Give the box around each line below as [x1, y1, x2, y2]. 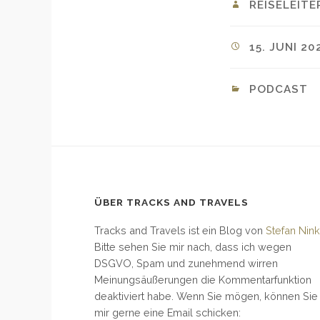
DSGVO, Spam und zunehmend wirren [94, 256, 278, 269]
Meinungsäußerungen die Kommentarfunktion [94, 273, 311, 286]
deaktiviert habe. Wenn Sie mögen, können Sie [94, 289, 318, 302]
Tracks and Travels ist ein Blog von [94, 224, 266, 236]
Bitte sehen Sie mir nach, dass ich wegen [94, 240, 291, 253]
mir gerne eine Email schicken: [94, 306, 241, 319]
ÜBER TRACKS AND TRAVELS [94, 196, 249, 208]
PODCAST [249, 82, 308, 96]
